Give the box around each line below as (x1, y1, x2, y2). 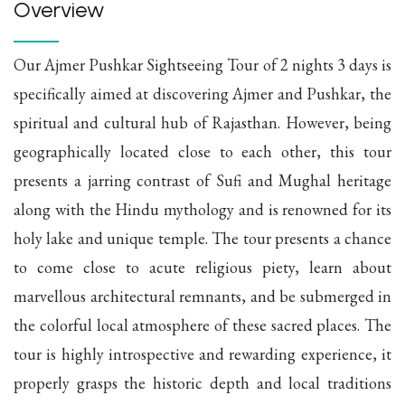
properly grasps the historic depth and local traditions (14, 372, 391, 393)
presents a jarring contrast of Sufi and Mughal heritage (14, 169, 391, 191)
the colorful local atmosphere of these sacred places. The (14, 314, 391, 335)
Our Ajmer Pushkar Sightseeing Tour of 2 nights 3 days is (14, 53, 391, 75)
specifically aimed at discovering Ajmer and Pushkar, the (14, 82, 391, 104)
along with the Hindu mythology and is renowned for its (14, 198, 391, 220)
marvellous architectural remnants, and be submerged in (14, 285, 391, 306)
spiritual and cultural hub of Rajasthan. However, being (14, 111, 391, 133)
